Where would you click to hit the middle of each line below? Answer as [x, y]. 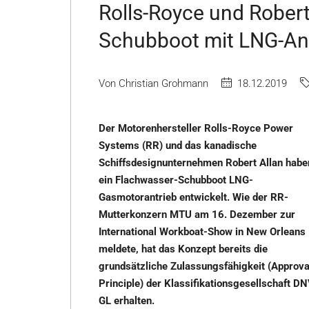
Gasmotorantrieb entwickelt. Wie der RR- [193, 197]
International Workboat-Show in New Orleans [202, 232]
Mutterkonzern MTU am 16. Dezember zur [197, 215]
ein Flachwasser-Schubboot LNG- [176, 180]
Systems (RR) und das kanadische [178, 146]
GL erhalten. [127, 301]
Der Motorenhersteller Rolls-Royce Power [196, 128]
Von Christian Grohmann [153, 83]
